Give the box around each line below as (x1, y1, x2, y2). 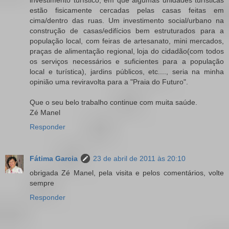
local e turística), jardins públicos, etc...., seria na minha (30, 67, 224, 76)
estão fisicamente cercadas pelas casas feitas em (30, 6, 224, 14)
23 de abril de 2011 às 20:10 (93, 154, 186, 163)
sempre (30, 178, 54, 187)
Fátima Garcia (30, 154, 78, 163)
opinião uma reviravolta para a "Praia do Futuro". (30, 77, 188, 86)
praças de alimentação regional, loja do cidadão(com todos (30, 47, 224, 55)
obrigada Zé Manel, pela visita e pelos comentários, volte (30, 168, 224, 177)
